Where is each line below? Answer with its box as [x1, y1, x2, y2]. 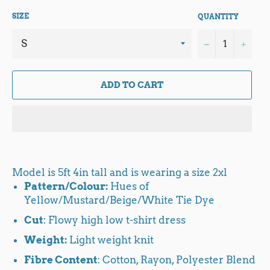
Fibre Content [24, 253, 98, 266]
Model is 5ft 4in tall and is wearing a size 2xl [12, 166, 227, 178]
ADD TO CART [101, 79, 163, 90]
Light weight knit [67, 233, 154, 246]
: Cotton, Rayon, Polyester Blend [98, 253, 256, 266]
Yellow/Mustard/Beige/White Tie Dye [24, 193, 215, 206]
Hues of [108, 180, 149, 192]
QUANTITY [198, 11, 239, 21]
